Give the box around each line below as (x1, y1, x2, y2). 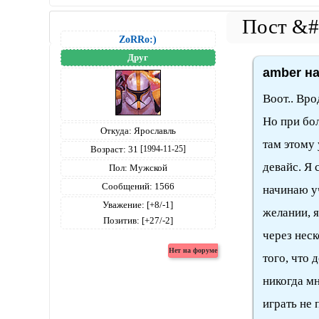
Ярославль (131, 125, 176, 137)
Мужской (127, 162, 167, 174)
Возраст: (90, 144, 126, 155)
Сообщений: (101, 181, 152, 192)
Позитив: (103, 215, 140, 226)
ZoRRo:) (119, 33, 157, 46)
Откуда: (100, 125, 132, 137)
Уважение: (103, 199, 145, 211)
